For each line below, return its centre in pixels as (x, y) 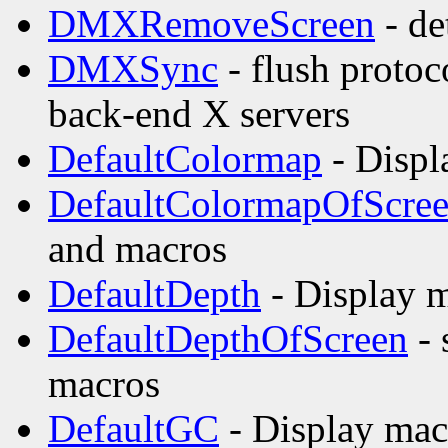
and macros (137, 249)
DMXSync (133, 69)
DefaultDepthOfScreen (228, 339)
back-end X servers (199, 114)
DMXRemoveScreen (211, 24)
